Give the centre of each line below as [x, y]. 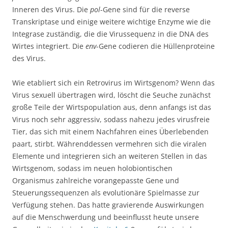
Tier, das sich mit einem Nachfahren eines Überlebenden [110, 132]
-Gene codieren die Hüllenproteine [155, 46]
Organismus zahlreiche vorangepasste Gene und [96, 181]
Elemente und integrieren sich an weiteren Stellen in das [110, 156]
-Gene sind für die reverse [145, 10]
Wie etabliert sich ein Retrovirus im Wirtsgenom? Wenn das [113, 83]
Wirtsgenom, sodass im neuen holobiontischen [92, 168]
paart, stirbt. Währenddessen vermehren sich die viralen [109, 144]
